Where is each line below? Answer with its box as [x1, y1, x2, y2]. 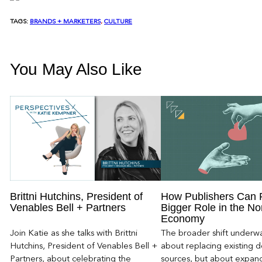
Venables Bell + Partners [10, 201, 126, 213]
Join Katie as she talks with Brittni [10, 229, 137, 239]
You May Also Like [10, 60, 142, 78]
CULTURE [104, 18, 132, 25]
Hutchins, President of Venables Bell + [10, 242, 158, 251]
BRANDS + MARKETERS [30, 18, 101, 25]
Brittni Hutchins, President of [10, 190, 143, 202]
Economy [160, 212, 205, 225]
